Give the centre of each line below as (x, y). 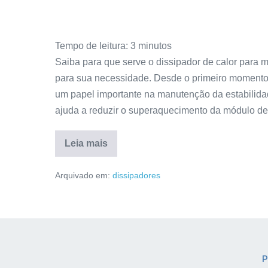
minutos (155, 45)
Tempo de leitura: (92, 45)
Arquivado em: (83, 175)
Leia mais (86, 143)
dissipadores (136, 175)
